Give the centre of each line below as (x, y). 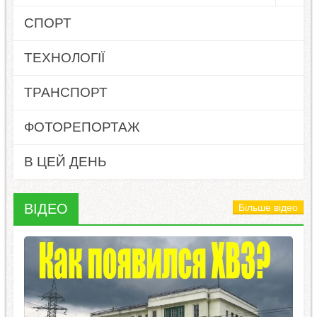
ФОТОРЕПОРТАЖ (82, 127)
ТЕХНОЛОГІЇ (64, 57)
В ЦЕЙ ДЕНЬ (65, 161)
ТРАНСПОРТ (65, 92)
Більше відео (269, 208)
